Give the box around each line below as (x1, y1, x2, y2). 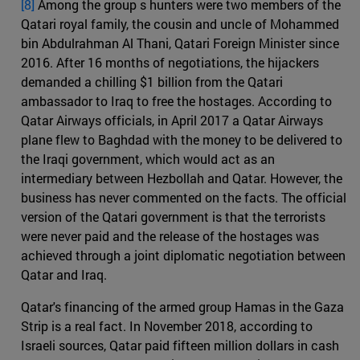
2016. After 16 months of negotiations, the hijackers (21, 53, 319, 71)
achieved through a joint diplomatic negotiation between (21, 246, 346, 264)
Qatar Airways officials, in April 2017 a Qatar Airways (21, 111, 323, 129)
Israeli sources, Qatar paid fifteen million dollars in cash (21, 336, 339, 354)
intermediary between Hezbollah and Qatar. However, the (21, 169, 342, 186)
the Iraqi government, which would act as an (21, 149, 275, 167)
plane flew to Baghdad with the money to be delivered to (21, 130, 342, 148)
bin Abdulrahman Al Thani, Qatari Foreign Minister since (21, 34, 339, 51)
